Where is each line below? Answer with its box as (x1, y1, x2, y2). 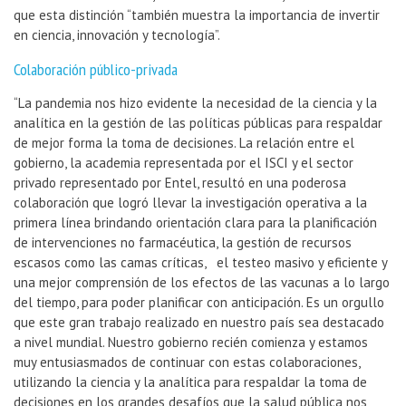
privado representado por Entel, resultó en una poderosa (14, 174, 346, 192)
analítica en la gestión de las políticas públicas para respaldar (14, 114, 382, 132)
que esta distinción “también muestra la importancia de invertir (14, 6, 380, 24)
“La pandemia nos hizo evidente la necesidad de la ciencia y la (14, 94, 377, 112)
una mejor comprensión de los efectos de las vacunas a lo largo (14, 274, 390, 292)
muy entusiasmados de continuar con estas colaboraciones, (14, 353, 360, 372)
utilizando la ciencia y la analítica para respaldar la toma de (14, 373, 367, 391)
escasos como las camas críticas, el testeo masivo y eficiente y (14, 254, 387, 272)
